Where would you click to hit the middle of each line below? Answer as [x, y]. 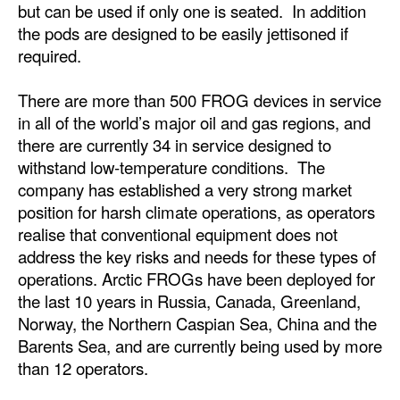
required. [50, 55]
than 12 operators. [83, 367]
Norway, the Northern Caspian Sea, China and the [197, 323]
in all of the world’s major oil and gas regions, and [194, 122]
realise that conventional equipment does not [178, 233]
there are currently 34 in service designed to [175, 144]
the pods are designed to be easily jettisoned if [183, 33]
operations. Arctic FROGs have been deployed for [196, 278]
